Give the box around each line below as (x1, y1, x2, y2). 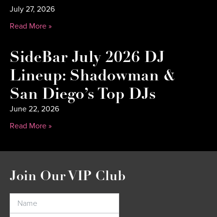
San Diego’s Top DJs (10, 87, 156, 103)
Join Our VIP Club (10, 170, 125, 184)
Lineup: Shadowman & (10, 68, 175, 84)
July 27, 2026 (10, 3, 55, 15)
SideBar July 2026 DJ (10, 50, 165, 66)
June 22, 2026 (10, 103, 59, 114)
